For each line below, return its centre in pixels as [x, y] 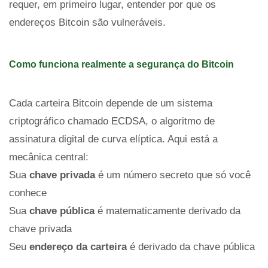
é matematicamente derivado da [167, 211]
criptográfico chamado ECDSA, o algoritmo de [112, 121]
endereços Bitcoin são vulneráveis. [87, 22]
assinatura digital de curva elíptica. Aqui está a [113, 139]
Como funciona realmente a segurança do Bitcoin [121, 64]
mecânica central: [49, 157]
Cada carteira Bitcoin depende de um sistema [111, 103]
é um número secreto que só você [173, 175]
